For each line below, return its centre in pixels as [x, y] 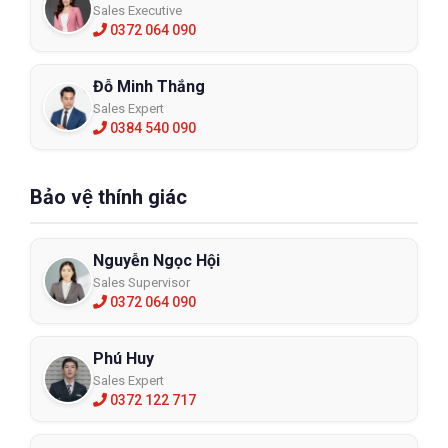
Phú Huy [123, 358]
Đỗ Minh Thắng [149, 86]
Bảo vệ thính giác [108, 197]
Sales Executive [137, 10]
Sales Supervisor [141, 282]
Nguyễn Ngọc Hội [156, 260]
